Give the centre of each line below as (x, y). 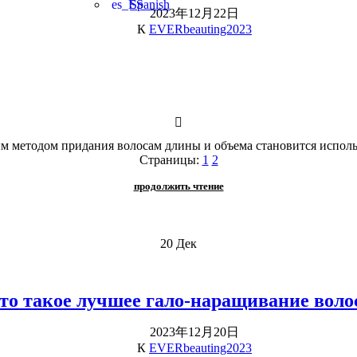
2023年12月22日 (194, 13)
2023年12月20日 (194, 331)
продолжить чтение (178, 186)
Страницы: (169, 159)
